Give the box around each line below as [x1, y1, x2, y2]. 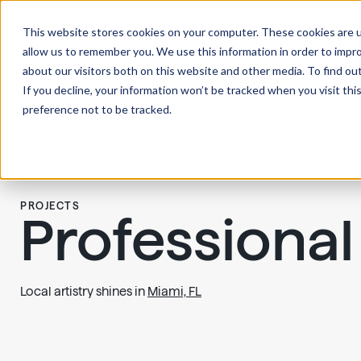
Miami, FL [147, 284, 201, 298]
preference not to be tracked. [23, 102, 172, 116]
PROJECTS [20, 200, 81, 211]
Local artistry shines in [20, 284, 147, 298]
